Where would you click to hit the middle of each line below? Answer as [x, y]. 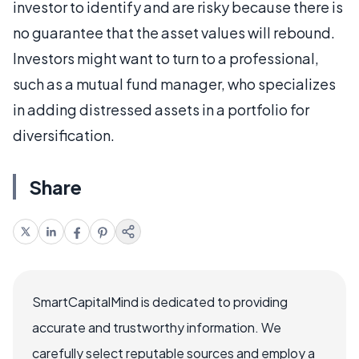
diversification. [64, 135]
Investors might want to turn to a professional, [166, 58]
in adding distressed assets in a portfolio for [161, 109]
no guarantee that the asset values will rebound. [174, 32]
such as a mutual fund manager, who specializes [174, 84]
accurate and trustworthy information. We [157, 327]
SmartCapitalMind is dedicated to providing [160, 302]
